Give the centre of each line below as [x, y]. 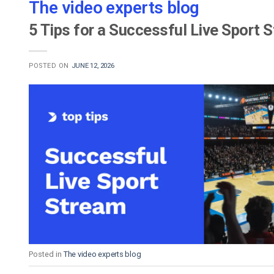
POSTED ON [50, 65]
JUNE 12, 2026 [93, 65]
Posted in [46, 254]
